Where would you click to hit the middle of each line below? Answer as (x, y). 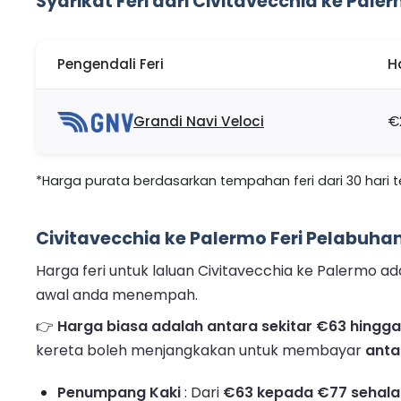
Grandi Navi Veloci (199, 122)
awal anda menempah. (117, 295)
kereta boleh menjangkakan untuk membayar (200, 351)
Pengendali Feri (111, 64)
